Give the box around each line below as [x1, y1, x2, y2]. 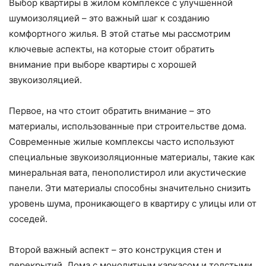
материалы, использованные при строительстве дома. [9, 121, 246, 132]
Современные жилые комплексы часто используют [9, 136, 235, 148]
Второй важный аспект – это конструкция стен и [9, 244, 221, 256]
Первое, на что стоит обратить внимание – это [9, 105, 211, 117]
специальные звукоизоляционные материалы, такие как [9, 151, 255, 163]
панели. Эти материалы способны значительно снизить [9, 182, 251, 194]
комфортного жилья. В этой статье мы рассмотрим [9, 28, 230, 40]
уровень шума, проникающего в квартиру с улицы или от [9, 198, 256, 210]
